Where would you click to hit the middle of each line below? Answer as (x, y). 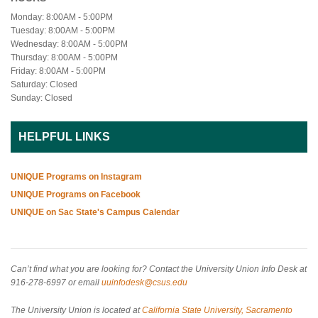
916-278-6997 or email (56, 282)
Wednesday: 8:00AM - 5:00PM (69, 44)
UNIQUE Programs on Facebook (76, 194)
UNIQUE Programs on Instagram (76, 176)
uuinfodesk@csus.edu (144, 282)
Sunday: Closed (42, 98)
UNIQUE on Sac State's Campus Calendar (95, 212)
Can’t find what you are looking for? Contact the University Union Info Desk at (159, 269)
